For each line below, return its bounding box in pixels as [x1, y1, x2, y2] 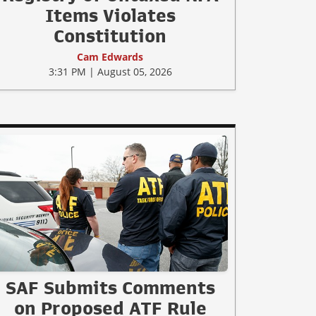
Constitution [54, 26, 166, 45]
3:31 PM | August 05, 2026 [48, 64, 172, 78]
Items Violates [44, 6, 176, 25]
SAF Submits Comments [5, 278, 215, 297]
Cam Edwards [77, 49, 143, 63]
